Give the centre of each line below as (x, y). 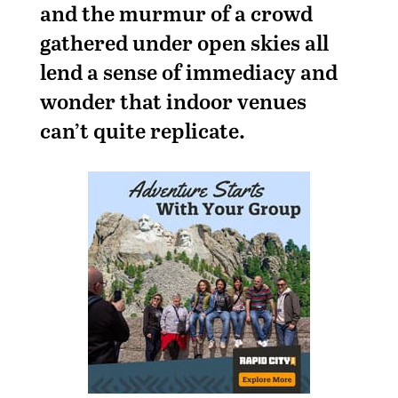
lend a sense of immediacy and (188, 71)
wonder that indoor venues (173, 100)
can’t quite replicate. (142, 130)
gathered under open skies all (184, 42)
